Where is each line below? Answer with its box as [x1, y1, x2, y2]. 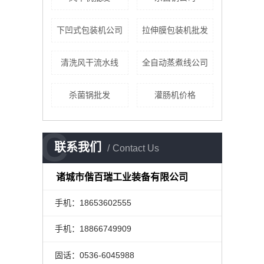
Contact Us [113, 143, 159, 153]
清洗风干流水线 [61, 58, 119, 67]
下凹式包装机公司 [57, 25, 123, 35]
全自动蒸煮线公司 [141, 58, 208, 67]
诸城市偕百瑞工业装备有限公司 [56, 171, 189, 182]
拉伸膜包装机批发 [141, 25, 208, 35]
